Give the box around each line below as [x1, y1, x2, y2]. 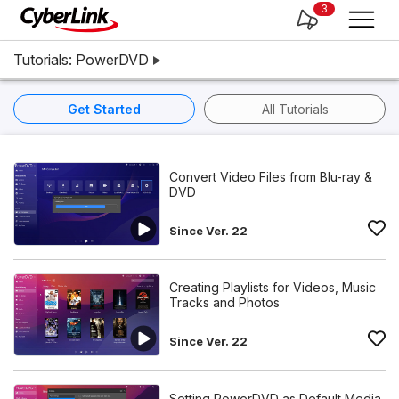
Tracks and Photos [169, 295, 280, 311]
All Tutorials [261, 102, 329, 117]
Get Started [68, 102, 141, 117]
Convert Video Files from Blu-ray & [169, 168, 372, 184]
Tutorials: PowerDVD [13, 51, 149, 69]
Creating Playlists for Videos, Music [169, 280, 376, 296]
